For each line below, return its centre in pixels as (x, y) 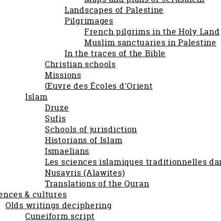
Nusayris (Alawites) (85, 173)
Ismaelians (67, 151)
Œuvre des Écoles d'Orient (99, 86)
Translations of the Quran (97, 184)
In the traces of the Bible (115, 53)
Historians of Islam (84, 140)
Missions (63, 75)
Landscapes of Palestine (114, 10)
